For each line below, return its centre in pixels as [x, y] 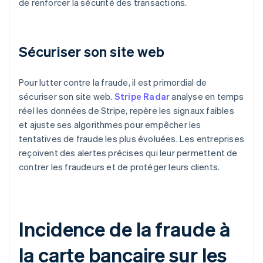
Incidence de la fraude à [124, 229]
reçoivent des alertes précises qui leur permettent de [128, 153]
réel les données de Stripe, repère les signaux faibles [127, 111]
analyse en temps [207, 97]
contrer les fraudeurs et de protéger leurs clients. [119, 167]
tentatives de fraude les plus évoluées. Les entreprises [132, 139]
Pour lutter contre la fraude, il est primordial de [113, 82]
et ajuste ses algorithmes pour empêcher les [110, 125]
